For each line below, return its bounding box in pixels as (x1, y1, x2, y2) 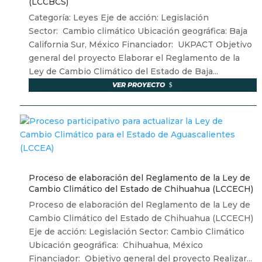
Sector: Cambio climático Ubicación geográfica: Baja (28, 26, 247, 37)
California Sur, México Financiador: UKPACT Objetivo (28, 39, 252, 50)
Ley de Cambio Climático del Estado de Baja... (28, 66, 218, 77)
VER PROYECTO (112, 81, 166, 89)
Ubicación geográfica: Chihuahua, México (28, 240, 203, 251)
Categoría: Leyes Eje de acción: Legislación (28, 12, 211, 23)
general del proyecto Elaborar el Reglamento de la (28, 53, 240, 64)
